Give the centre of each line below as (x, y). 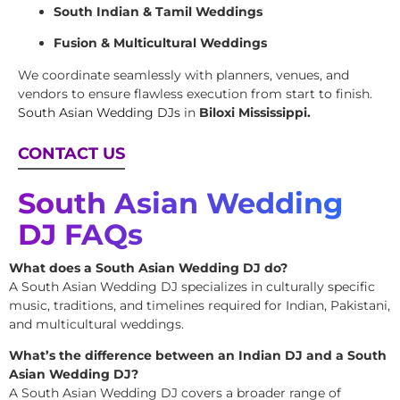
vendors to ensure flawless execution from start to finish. (195, 93)
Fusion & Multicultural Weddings (160, 43)
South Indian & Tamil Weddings (158, 11)
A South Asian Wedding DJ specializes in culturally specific (192, 286)
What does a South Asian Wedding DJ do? (148, 267)
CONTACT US (71, 153)
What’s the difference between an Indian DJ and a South (198, 356)
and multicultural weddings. (96, 324)
